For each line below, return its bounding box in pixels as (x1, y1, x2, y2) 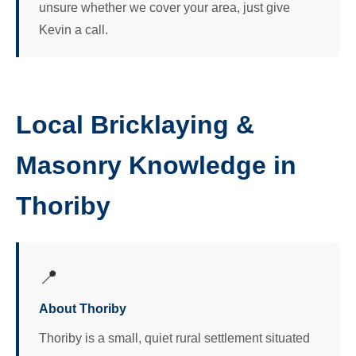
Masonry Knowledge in (16, 151, 296, 180)
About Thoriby (39, 302, 126, 315)
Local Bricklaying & (16, 110, 254, 139)
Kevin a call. (39, 23, 108, 37)
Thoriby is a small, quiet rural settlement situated (39, 331, 310, 345)
